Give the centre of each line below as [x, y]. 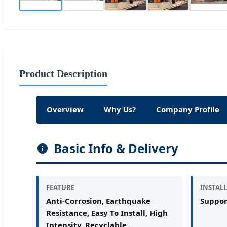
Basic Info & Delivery [116, 148]
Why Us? [120, 109]
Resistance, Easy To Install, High [107, 213]
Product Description [63, 73]
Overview [65, 109]
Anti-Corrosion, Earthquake [98, 200]
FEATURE [60, 187]
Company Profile [188, 109]
